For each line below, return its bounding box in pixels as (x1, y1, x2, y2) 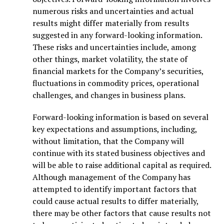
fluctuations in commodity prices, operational (32, 77, 199, 88)
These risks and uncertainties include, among (32, 41, 196, 52)
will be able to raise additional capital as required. (32, 159, 211, 170)
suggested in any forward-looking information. (32, 29, 202, 40)
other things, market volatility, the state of (32, 53, 187, 64)
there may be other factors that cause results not (32, 207, 211, 218)
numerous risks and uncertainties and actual (32, 5, 193, 16)
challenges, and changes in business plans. (32, 89, 185, 100)
